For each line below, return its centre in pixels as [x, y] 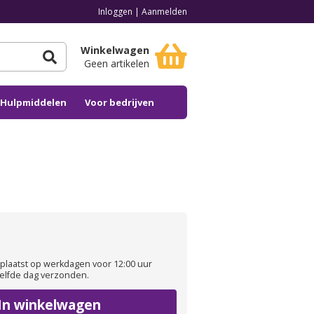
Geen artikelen [116, 63]
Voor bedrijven [120, 102]
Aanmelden [164, 12]
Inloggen [115, 12]
